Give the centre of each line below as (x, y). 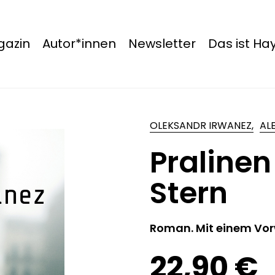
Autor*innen (79, 44)
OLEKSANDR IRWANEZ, (201, 126)
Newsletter (162, 44)
